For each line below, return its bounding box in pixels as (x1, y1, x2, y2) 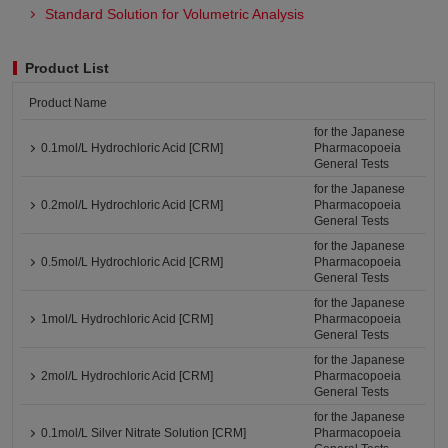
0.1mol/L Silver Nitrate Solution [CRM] (41, 426, 247, 440)
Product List (25, 60, 110, 76)
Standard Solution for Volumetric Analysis (45, 6, 305, 22)
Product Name (29, 96, 108, 110)
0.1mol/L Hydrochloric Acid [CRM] (41, 141, 224, 155)
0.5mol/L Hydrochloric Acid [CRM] (41, 255, 224, 269)
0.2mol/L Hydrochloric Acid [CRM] (41, 198, 224, 212)
